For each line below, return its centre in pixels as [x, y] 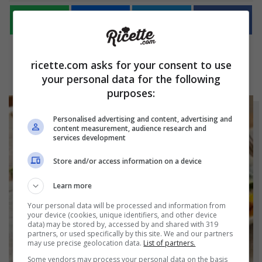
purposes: [131, 93]
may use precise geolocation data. [86, 243]
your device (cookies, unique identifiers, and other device [123, 215]
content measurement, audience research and [130, 128]
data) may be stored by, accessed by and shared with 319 [123, 224]
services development [90, 137]
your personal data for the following [131, 79]
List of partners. [170, 243]
